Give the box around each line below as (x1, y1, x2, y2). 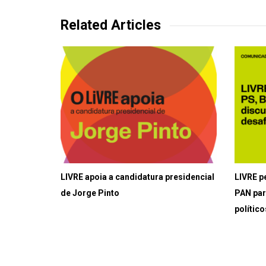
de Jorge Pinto (61, 188, 119, 198)
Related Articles (61, 17, 161, 33)
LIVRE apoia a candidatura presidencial (61, 172, 214, 182)
